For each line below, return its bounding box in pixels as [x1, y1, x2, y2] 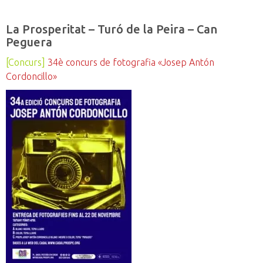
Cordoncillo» [6, 71, 57, 82]
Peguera [6, 35, 52, 49]
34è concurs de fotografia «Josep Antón [48, 57, 214, 68]
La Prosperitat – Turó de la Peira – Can [6, 22, 217, 36]
